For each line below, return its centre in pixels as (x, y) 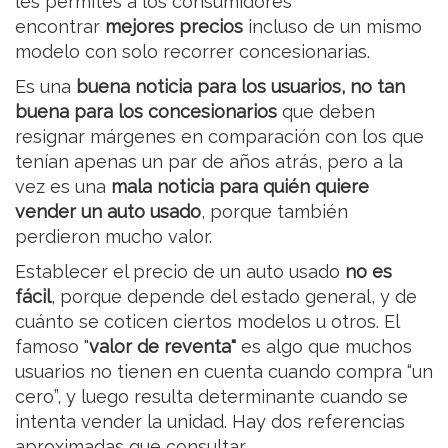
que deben (328, 112)
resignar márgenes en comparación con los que (219, 137)
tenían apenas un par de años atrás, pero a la (209, 162)
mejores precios (174, 27)
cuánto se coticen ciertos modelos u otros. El (207, 322)
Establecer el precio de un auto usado (180, 272)
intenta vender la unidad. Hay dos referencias (210, 422)
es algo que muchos (324, 347)
